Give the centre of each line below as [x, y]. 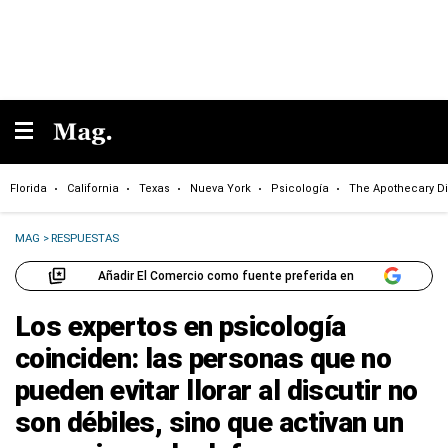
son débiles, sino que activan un [209, 422]
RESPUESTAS [85, 238]
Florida [28, 188]
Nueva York [220, 188]
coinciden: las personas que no [203, 358]
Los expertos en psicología [180, 326]
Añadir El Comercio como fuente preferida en [225, 275]
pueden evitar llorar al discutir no [216, 390]
